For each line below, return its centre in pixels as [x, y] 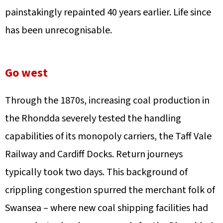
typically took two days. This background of [96, 172]
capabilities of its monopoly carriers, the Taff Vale [108, 136]
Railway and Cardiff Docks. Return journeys [94, 154]
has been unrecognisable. [58, 30]
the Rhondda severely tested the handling [93, 118]
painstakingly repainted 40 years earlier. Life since [108, 12]
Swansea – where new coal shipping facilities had [107, 208]
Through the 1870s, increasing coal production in [107, 100]
